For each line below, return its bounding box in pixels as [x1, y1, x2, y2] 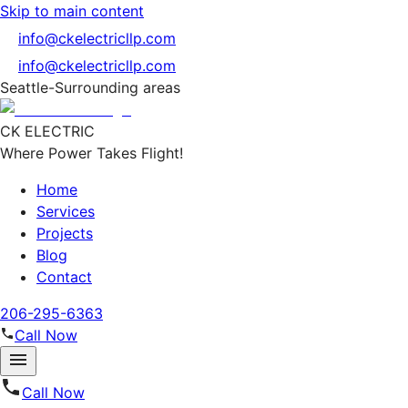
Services [36, 202, 95, 220]
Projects [36, 224, 93, 242]
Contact [36, 268, 92, 286]
